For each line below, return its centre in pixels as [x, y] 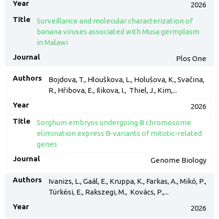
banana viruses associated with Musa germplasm [118, 32]
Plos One [191, 58]
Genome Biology [178, 160]
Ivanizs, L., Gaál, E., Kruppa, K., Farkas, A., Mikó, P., [127, 181]
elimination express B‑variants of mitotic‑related [119, 133]
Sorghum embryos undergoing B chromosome [114, 122]
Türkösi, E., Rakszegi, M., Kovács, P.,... [108, 192]
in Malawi [52, 42]
